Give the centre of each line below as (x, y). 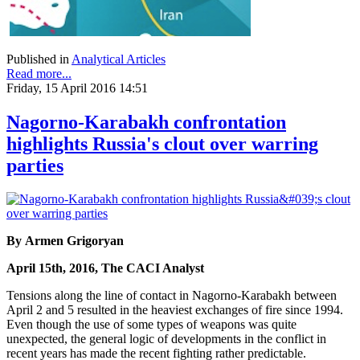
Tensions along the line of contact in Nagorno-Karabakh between (172, 296)
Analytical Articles (119, 59)
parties (35, 165)
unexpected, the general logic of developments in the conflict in (166, 339)
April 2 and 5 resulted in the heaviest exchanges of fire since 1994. (175, 310)
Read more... (39, 73)
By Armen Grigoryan (65, 241)
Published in (38, 59)
